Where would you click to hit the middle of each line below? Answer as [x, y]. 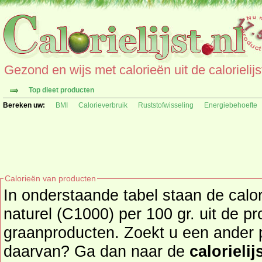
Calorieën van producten [50, 178]
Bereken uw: [24, 105]
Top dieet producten [61, 90]
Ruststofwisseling [166, 105]
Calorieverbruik [103, 105]
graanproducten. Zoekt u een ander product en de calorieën [64, 232]
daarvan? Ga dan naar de [96, 251]
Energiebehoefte [231, 105]
